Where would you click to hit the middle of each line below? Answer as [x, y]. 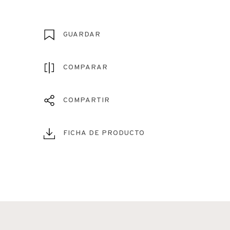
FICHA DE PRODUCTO [104, 133]
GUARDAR [82, 34]
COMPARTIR [87, 100]
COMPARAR [85, 67]
